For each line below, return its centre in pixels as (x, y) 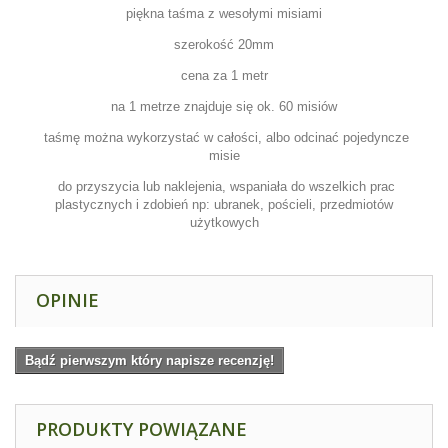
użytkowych (224, 223)
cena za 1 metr (224, 76)
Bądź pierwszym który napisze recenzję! (149, 361)
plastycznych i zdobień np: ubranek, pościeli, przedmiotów (224, 205)
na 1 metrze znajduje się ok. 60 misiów (224, 107)
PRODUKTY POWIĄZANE (141, 429)
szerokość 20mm (224, 45)
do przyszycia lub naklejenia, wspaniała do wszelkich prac (224, 187)
